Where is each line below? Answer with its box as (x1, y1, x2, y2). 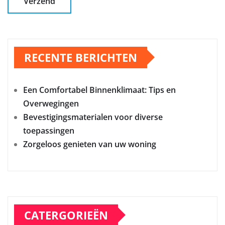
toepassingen (23, 125, 74, 136)
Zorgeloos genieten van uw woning (23, 138, 156, 150)
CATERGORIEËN (24, 207, 108, 222)
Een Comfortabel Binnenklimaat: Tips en (23, 84, 176, 95)
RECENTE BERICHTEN (24, 49, 137, 65)
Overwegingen (23, 97, 79, 109)
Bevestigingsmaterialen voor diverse (23, 111, 163, 123)
